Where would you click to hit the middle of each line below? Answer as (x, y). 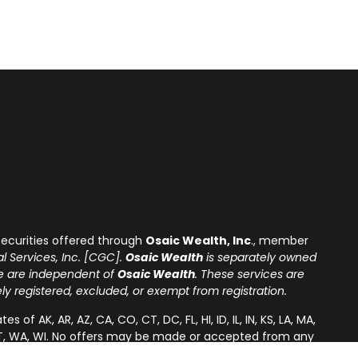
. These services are (250, 274)
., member (280, 240)
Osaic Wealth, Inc (199, 240)
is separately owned (260, 257)
